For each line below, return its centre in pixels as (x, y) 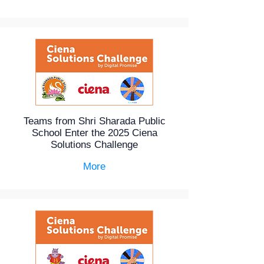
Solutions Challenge (94, 145)
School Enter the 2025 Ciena (94, 133)
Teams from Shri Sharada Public (94, 121)
